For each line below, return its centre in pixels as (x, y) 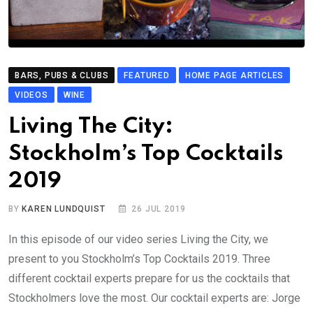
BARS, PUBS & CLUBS (62, 76)
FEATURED (147, 76)
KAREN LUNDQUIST (64, 209)
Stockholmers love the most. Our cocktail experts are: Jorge (154, 298)
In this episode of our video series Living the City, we (138, 240)
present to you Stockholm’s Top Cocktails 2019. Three (139, 259)
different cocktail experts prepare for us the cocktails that (149, 279)
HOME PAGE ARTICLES (234, 76)
